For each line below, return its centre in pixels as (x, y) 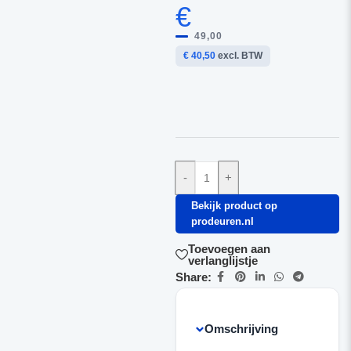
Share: (193, 277)
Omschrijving (241, 329)
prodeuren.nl (222, 221)
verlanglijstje (223, 261)
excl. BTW (239, 56)
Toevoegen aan (229, 249)
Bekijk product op (234, 206)
